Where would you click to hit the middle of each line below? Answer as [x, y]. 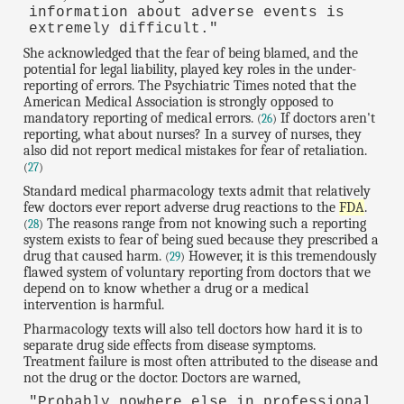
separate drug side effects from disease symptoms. [170, 345]
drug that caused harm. [95, 256]
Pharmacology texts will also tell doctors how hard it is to [193, 329]
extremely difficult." [123, 28]
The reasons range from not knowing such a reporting [205, 223]
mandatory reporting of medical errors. [141, 118]
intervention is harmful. [94, 304]
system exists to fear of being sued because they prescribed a [202, 239]
